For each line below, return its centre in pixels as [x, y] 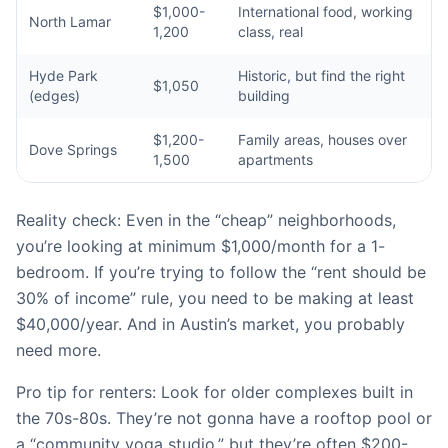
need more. [58, 350]
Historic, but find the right [321, 75]
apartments [275, 159]
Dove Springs [73, 149]
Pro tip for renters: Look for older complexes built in [214, 392]
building [264, 95]
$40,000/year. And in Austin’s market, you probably [210, 324]
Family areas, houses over [322, 139]
